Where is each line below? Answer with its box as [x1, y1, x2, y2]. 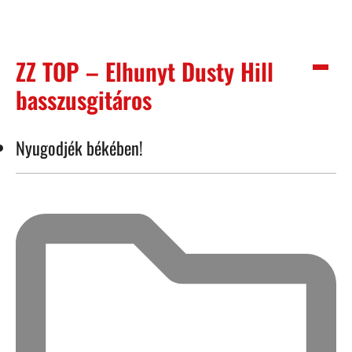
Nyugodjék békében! [16, 134, 143, 161]
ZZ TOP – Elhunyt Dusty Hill [16, 53, 273, 90]
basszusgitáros [16, 82, 152, 118]
